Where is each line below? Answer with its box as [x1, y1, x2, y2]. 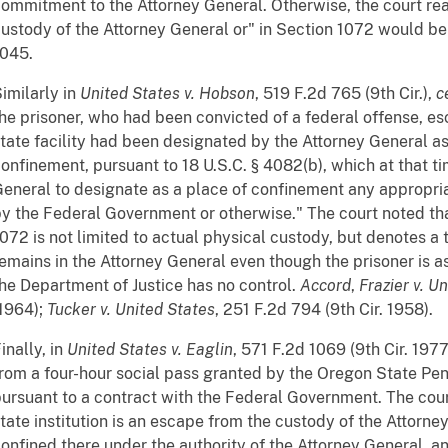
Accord [300, 276, 351, 296]
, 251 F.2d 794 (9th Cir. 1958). [215, 300, 433, 320]
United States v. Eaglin [67, 340, 233, 360]
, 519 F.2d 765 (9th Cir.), [255, 84, 436, 104]
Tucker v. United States [47, 300, 215, 320]
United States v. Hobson [80, 84, 255, 104]
